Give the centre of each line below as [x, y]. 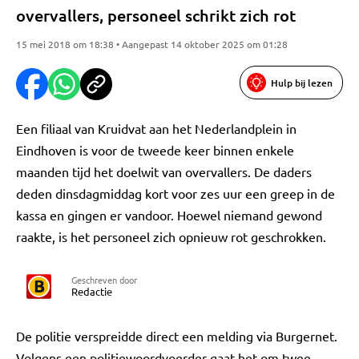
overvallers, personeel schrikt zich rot [156, 15]
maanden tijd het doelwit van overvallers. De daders [164, 171]
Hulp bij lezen [302, 83]
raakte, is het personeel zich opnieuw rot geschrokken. [171, 236]
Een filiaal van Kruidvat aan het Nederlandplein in [156, 128]
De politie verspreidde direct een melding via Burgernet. [177, 336]
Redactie [92, 291]
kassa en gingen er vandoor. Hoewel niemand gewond [169, 215]
